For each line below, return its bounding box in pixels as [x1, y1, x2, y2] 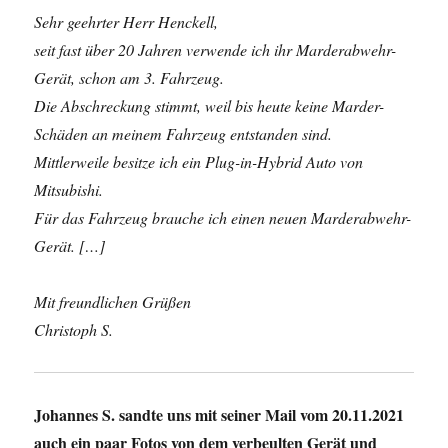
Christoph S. [34, 319, 114, 340]
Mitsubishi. [34, 179, 104, 200]
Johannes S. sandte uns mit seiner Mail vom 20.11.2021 [34, 403, 405, 426]
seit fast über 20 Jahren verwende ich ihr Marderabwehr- [34, 39, 397, 60]
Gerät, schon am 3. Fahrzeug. [34, 67, 225, 88]
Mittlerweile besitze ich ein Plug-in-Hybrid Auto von [34, 151, 364, 172]
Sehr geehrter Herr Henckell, [34, 11, 219, 32]
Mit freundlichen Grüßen [34, 291, 192, 312]
